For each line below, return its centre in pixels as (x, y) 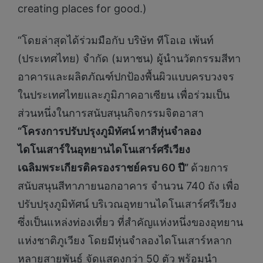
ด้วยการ (210, 167)
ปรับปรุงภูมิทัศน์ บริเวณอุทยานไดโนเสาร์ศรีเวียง (127, 204)
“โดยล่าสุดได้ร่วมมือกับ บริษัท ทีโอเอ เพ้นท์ (116, 40)
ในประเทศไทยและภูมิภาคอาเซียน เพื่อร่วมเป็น (124, 95)
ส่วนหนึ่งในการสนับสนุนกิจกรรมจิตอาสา (111, 113)
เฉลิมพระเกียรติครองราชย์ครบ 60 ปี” (104, 167)
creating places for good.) (82, 9)
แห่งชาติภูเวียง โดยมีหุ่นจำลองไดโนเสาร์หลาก (125, 240)
